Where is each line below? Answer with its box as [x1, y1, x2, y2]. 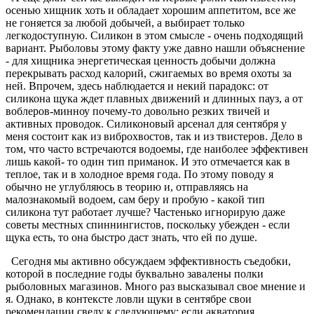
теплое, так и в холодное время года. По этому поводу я [6, 168, 273, 180]
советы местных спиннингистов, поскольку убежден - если [6, 218, 290, 231]
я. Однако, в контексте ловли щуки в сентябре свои [6, 292, 252, 305]
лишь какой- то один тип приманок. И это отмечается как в [6, 155, 290, 168]
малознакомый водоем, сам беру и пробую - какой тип [6, 193, 265, 205]
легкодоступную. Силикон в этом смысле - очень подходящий [6, 29, 303, 41]
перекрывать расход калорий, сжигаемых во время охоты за [6, 67, 292, 79]
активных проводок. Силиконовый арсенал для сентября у [6, 117, 287, 130]
